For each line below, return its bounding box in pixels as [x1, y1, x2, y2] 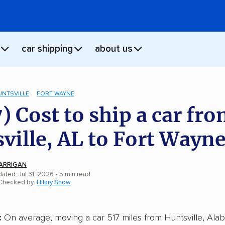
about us [95, 44, 133, 54]
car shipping [22, 44, 73, 54]
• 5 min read [54, 171, 90, 178]
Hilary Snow [37, 179, 71, 186]
